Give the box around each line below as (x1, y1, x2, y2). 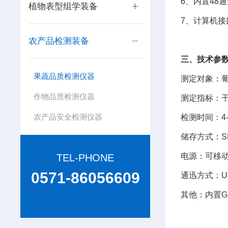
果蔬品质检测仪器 (33, 72, 95, 80)
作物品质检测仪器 (33, 92, 95, 101)
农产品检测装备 (28, 36, 89, 46)
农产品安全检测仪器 (33, 112, 102, 121)
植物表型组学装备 (28, 2, 98, 11)
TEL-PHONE (56, 152, 115, 163)
